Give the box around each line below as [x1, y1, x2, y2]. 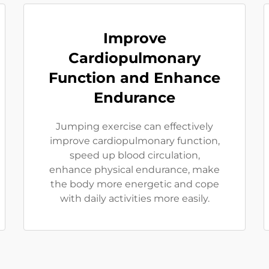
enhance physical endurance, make [49, 164, 220, 175]
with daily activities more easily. [59, 193, 210, 204]
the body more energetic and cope [50, 178, 219, 190]
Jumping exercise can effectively [56, 121, 213, 132]
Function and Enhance [49, 69, 220, 86]
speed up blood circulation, [69, 150, 200, 161]
